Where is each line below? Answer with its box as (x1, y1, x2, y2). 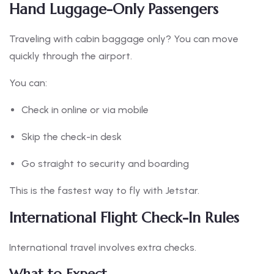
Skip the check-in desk (21, 131, 122, 143)
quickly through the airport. (9, 50, 132, 62)
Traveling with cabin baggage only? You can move (9, 33, 239, 45)
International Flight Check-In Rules (9, 209, 239, 228)
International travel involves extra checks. (9, 242, 196, 254)
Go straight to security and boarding (21, 158, 189, 170)
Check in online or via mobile (21, 104, 149, 116)
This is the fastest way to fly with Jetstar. (9, 185, 199, 197)
